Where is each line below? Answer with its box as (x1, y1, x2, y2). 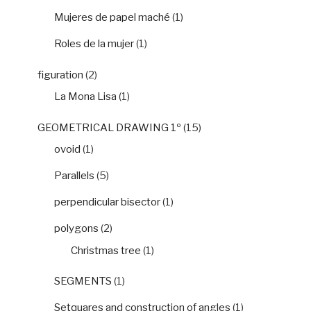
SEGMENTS (54, 275, 112, 288)
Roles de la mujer (54, 37, 134, 51)
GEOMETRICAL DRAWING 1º (37, 121, 181, 134)
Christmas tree (71, 244, 141, 257)
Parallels (54, 169, 94, 183)
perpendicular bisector (54, 196, 160, 209)
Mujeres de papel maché (54, 11, 170, 24)
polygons (54, 222, 99, 235)
